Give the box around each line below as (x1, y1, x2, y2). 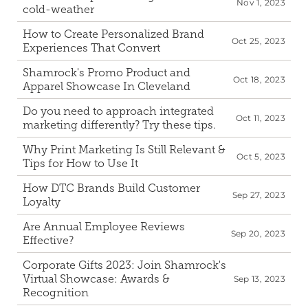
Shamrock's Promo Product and (23, 66, 190, 79)
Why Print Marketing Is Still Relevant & (23, 143, 225, 156)
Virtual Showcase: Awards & (23, 272, 170, 285)
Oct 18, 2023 (232, 74, 285, 85)
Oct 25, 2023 (231, 36, 285, 46)
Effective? (23, 234, 74, 247)
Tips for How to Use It (23, 157, 138, 170)
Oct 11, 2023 (235, 113, 285, 123)
